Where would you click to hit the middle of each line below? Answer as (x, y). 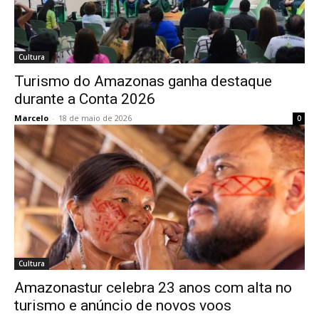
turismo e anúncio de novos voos (123, 305)
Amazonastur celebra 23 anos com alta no (153, 288)
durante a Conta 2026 (85, 99)
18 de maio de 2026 (95, 118)
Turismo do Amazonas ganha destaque (143, 81)
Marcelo (31, 118)
